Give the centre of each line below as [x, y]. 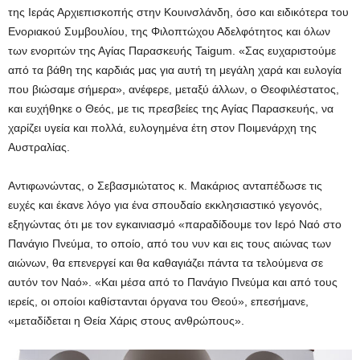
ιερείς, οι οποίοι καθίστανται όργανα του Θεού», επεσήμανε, [158, 302]
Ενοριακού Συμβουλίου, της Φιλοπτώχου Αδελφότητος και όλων [169, 32]
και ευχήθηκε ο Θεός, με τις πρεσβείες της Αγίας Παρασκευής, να [171, 109]
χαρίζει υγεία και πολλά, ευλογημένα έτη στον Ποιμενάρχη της [162, 128]
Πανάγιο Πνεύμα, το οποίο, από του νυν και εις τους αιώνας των [170, 244]
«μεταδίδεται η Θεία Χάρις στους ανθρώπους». [128, 321]
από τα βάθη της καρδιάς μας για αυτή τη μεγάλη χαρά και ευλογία [175, 70]
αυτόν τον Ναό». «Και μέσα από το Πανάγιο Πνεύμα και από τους [173, 282]
